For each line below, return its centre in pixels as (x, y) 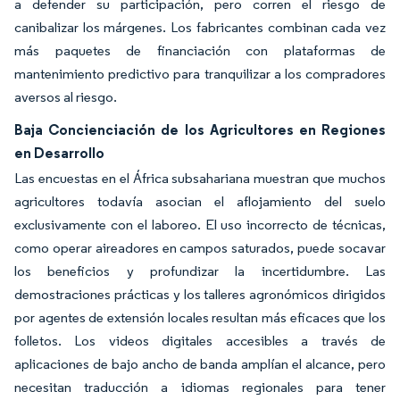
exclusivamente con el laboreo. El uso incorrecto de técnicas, (200, 225)
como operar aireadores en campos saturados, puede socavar (200, 248)
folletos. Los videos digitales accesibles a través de (200, 341)
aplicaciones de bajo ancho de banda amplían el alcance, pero (200, 364)
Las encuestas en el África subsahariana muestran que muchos (200, 178)
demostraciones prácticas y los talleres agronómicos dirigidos (200, 294)
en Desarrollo (59, 153)
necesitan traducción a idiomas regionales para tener (200, 387)
